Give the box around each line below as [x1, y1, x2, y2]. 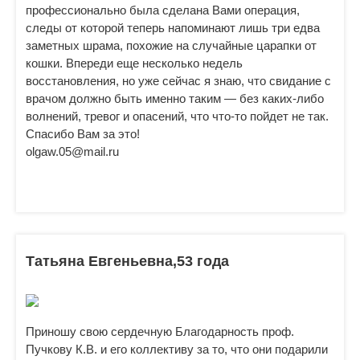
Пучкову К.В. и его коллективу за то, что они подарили [26, 342, 328, 356]
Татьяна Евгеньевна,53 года [26, 253, 229, 269]
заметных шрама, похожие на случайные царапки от [26, 39, 317, 52]
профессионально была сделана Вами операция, [26, 3, 300, 17]
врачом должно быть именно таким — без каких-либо [26, 92, 324, 105]
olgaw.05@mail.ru [26, 145, 119, 158]
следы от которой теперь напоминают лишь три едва [26, 21, 320, 35]
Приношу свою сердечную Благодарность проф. [26, 325, 294, 338]
